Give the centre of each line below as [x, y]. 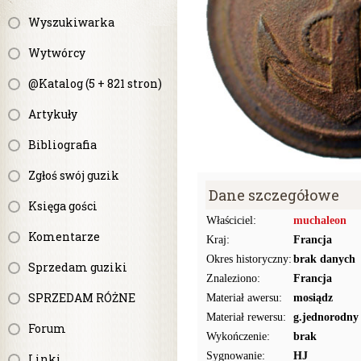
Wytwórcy [57, 53]
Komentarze [64, 237]
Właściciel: [231, 220]
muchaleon [320, 220]
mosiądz [313, 298]
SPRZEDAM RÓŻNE [82, 298]
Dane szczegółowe [274, 195]
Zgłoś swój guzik [74, 175]
